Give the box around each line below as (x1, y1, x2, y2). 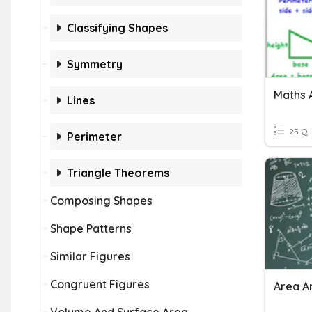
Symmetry (67, 57, 123, 71)
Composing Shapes (50, 194, 153, 208)
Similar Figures (50, 249, 130, 263)
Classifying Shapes (67, 21, 168, 35)
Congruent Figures (50, 277, 150, 291)
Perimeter (67, 130, 122, 143)
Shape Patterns (50, 221, 132, 235)
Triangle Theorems (67, 166, 169, 180)
